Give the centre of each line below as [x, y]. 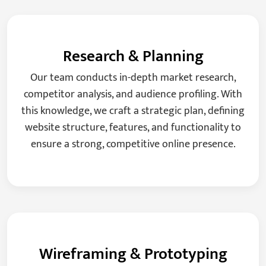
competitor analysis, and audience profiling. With [133, 95]
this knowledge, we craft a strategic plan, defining [133, 111]
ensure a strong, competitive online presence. [133, 145]
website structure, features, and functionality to [133, 128]
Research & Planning [133, 56]
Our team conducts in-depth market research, [133, 78]
